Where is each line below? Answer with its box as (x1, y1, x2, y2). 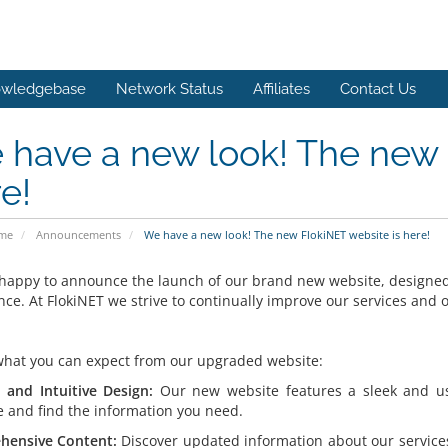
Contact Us (340, 80, 416, 98)
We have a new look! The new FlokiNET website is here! (140, 227, 430, 242)
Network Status (116, 80, 223, 98)
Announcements (35, 227, 121, 242)
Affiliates (253, 80, 310, 98)
